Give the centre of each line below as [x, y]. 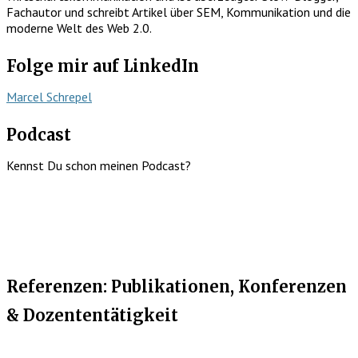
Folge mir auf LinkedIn [103, 66]
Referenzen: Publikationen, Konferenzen [177, 286]
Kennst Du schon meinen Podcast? [99, 165]
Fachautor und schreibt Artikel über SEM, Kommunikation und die [179, 12]
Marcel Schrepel [49, 96]
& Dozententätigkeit [92, 315]
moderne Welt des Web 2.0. [79, 28]
